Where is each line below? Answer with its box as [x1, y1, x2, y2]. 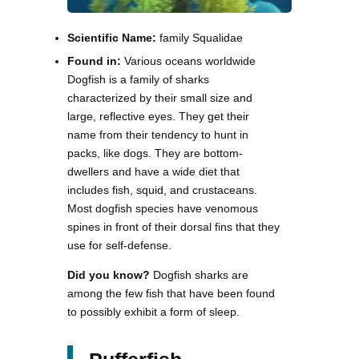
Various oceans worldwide [121, 54, 256, 67]
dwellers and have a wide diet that [67, 164, 240, 178]
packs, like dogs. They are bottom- [67, 146, 243, 159]
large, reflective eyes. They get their [67, 109, 249, 123]
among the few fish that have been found [67, 286, 275, 300]
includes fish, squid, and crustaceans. [67, 183, 257, 196]
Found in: [67, 54, 121, 67]
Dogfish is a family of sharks [67, 72, 209, 86]
